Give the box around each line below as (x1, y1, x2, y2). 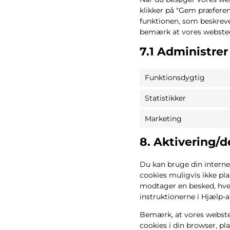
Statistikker (145, 93, 186, 103)
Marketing (145, 114, 182, 123)
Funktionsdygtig (145, 73, 205, 82)
